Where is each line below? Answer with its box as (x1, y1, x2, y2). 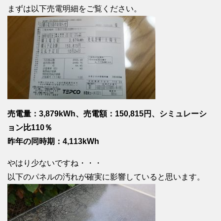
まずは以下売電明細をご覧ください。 (7, 4, 142, 13)
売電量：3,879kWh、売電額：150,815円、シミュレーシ (7, 109, 207, 118)
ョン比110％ (7, 123, 52, 132)
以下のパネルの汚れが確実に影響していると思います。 (7, 172, 205, 181)
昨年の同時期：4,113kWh (7, 137, 99, 146)
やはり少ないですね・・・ (7, 158, 102, 167)
